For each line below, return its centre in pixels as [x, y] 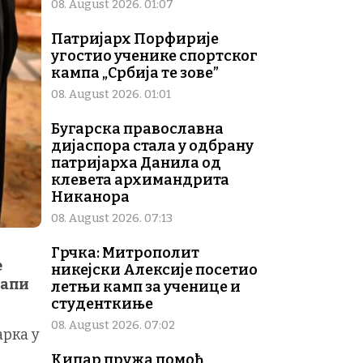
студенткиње [102, 304]
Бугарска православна [137, 129]
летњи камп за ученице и [146, 287]
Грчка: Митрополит [125, 253]
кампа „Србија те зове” [135, 73]
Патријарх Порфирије [135, 39]
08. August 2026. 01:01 [111, 95]
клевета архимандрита [140, 180]
